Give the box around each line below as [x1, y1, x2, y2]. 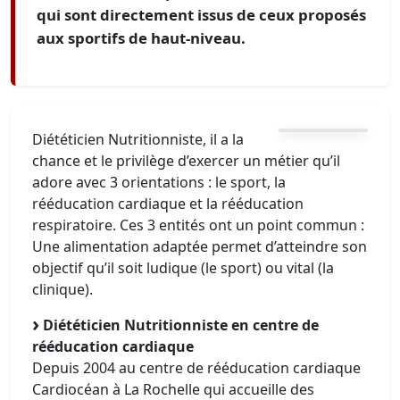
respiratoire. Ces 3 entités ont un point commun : [32, 215, 364, 235]
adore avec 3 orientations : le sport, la [32, 172, 286, 192]
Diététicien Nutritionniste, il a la [32, 129, 244, 149]
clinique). [32, 279, 93, 299]
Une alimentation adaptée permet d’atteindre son [32, 237, 367, 256]
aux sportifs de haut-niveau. [37, 28, 246, 48]
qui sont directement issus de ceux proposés [37, 4, 366, 25]
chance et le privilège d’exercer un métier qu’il [32, 151, 340, 171]
